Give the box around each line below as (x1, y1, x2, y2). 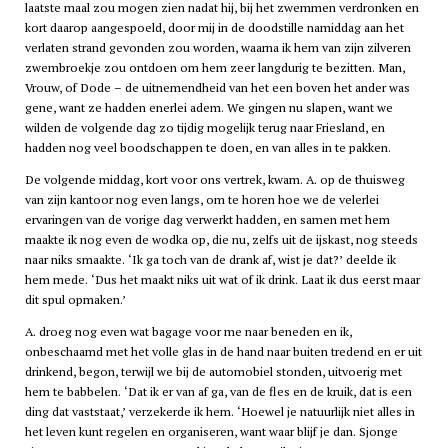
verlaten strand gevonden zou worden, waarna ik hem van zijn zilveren (24, 38, 411, 56)
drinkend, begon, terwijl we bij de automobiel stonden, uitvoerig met (24, 363, 402, 381)
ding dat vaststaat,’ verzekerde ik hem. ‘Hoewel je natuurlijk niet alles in (24, 403, 415, 421)
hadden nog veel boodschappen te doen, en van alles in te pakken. (24, 138, 391, 156)
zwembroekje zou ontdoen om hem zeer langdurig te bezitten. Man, (24, 58, 405, 76)
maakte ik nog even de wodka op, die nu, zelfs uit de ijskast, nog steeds (24, 231, 418, 249)
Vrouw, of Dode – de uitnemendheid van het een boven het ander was (24, 78, 410, 96)
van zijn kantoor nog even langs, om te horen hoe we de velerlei (24, 191, 379, 209)
